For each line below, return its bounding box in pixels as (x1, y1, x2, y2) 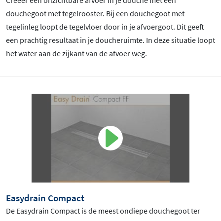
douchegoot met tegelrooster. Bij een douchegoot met (6, 8, 184, 19)
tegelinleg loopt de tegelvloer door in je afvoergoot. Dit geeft (6, 22, 204, 32)
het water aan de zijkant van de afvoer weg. (6, 48, 147, 59)
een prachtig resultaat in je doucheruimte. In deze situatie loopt (6, 35, 215, 45)
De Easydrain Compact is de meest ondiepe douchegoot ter (6, 206, 200, 216)
